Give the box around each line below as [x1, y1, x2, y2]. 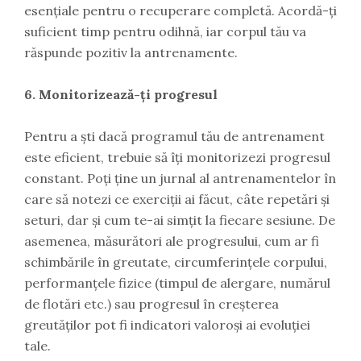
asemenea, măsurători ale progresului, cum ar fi [24, 233, 319, 250]
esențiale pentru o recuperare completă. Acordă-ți [24, 2, 337, 19]
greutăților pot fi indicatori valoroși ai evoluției [24, 317, 310, 334]
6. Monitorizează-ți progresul [24, 86, 218, 103]
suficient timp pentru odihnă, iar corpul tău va [24, 23, 306, 40]
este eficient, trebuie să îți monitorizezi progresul [24, 149, 330, 166]
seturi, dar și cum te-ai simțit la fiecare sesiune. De [24, 212, 335, 229]
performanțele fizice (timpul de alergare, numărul [24, 275, 330, 292]
